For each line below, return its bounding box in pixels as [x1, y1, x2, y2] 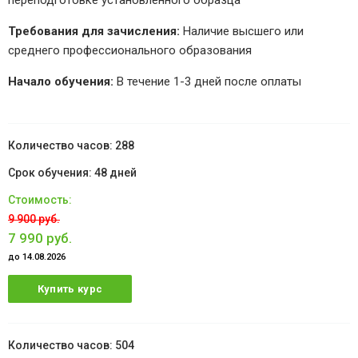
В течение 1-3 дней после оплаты [113, 74, 301, 89]
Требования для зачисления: [8, 24, 180, 39]
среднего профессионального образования [8, 43, 252, 58]
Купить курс [37, 283, 103, 296]
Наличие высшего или [180, 24, 304, 39]
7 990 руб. [8, 230, 72, 247]
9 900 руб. [8, 213, 60, 226]
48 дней [94, 166, 137, 180]
